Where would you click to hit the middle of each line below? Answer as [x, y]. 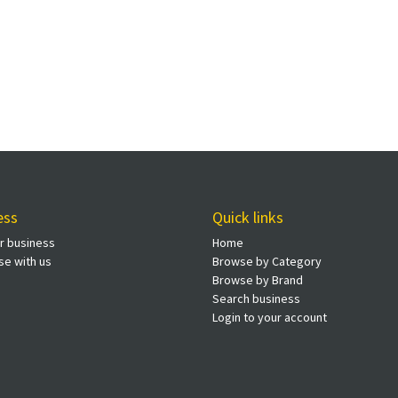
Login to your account [270, 317]
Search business [256, 298]
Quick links [248, 217]
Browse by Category [267, 261]
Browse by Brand [258, 280]
